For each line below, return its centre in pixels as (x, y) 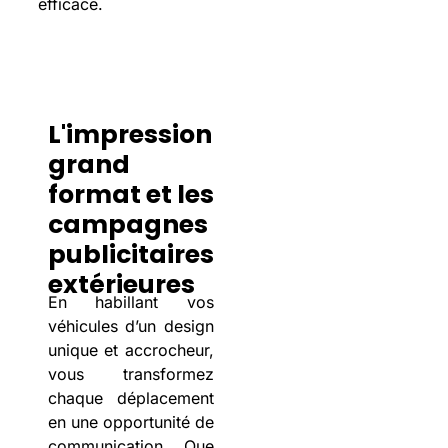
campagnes (127, 225)
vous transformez (130, 374)
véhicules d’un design (130, 326)
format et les (130, 195)
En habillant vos (130, 302)
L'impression (129, 135)
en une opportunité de (130, 422)
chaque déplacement (130, 398)
